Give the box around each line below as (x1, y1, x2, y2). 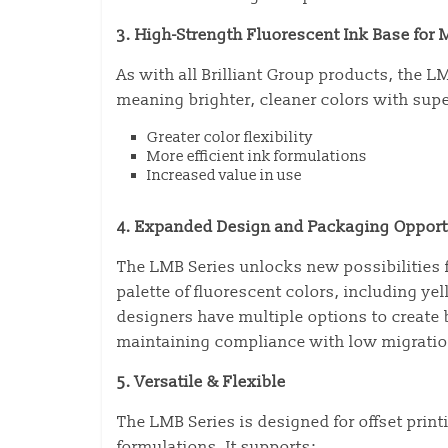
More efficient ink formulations (147, 147, 370, 166)
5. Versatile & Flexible (117, 372, 286, 392)
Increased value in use (147, 166, 305, 185)
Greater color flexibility (147, 128, 316, 147)
